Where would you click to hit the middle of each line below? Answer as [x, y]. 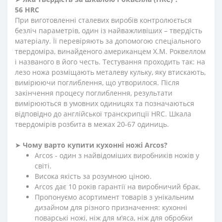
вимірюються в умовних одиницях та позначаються [105, 103]
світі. [43, 166]
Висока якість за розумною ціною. [93, 176]
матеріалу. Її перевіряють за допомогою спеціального [108, 41]
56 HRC [27, 9]
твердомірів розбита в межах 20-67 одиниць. [92, 124]
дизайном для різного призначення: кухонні [111, 207]
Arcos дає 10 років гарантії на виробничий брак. [118, 186]
